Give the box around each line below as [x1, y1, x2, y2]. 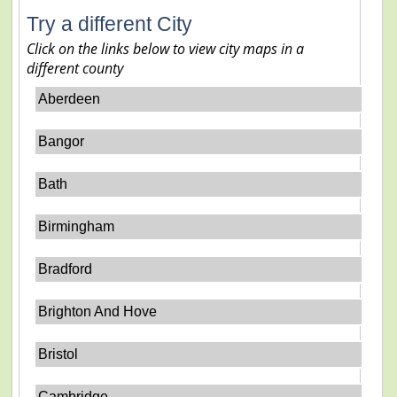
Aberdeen [38, 91, 101, 106]
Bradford [38, 261, 93, 276]
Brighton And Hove [38, 304, 158, 319]
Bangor [38, 134, 85, 149]
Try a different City [26, 12, 192, 35]
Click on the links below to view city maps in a [26, 39, 304, 58]
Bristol [38, 346, 79, 362]
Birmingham [38, 219, 115, 234]
